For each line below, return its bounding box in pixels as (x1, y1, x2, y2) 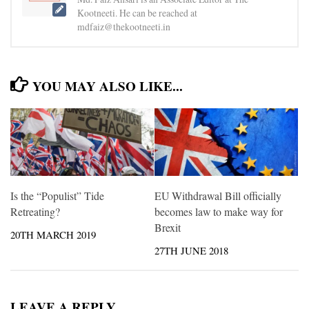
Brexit (154, 220, 181, 235)
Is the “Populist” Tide (10, 188, 104, 203)
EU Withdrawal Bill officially (154, 188, 281, 203)
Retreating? (10, 204, 60, 219)
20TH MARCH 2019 (10, 228, 96, 242)
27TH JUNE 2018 (154, 243, 228, 258)
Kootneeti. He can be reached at (77, 6, 197, 20)
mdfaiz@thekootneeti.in (77, 20, 170, 34)
